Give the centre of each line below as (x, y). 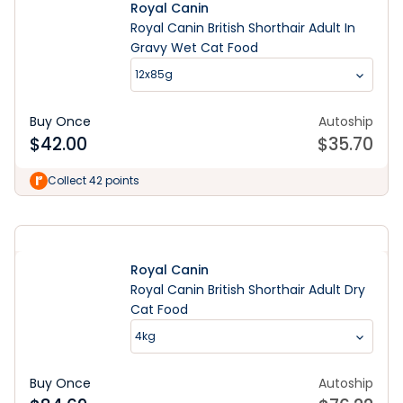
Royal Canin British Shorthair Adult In (243, 28)
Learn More (201, 177)
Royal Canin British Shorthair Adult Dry (248, 290)
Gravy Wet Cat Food (194, 48)
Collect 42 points (94, 180)
